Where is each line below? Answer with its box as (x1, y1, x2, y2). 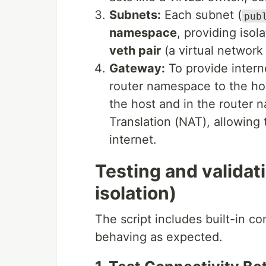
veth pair (109, 43, 161, 58)
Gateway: (109, 61, 165, 76)
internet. (109, 132, 157, 147)
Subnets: (109, 8, 161, 23)
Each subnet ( (161, 8, 242, 23)
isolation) (95, 182, 176, 204)
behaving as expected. (95, 230, 223, 245)
